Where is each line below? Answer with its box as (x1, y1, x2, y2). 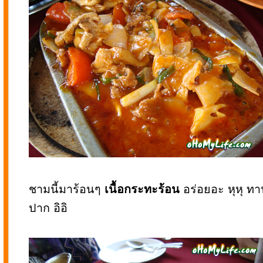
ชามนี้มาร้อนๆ (29, 183, 104, 195)
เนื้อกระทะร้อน (104, 183, 180, 195)
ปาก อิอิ (29, 201, 68, 214)
